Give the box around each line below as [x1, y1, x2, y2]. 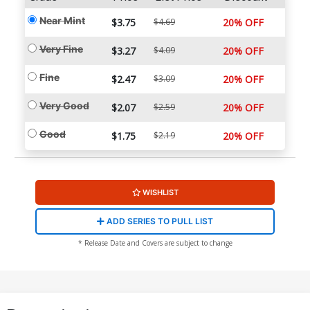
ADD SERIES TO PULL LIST [104, 216, 213, 227]
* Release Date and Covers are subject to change [77, 238, 232, 248]
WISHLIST [142, 188, 179, 198]
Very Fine [39, 43, 83, 55]
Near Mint [39, 15, 85, 27]
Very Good [39, 100, 89, 112]
